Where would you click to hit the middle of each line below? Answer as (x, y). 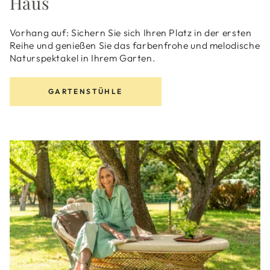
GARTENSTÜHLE (85, 92)
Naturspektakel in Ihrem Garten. (83, 58)
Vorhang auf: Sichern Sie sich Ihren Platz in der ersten (130, 33)
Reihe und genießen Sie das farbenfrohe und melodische (135, 46)
